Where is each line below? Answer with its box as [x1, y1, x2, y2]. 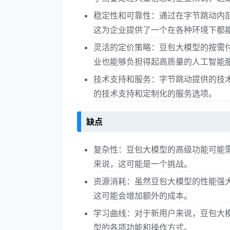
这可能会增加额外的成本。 [93, 190, 192, 201]
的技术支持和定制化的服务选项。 [93, 88, 217, 99]
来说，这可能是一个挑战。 [93, 159, 192, 169]
